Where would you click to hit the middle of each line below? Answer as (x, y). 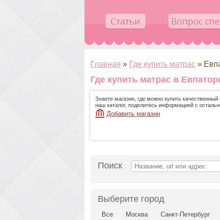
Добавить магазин (133, 114)
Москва (137, 215)
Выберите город (131, 199)
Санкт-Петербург (186, 215)
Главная (106, 64)
